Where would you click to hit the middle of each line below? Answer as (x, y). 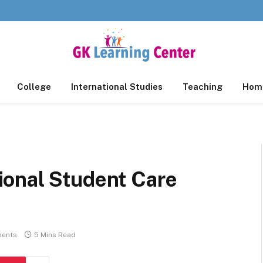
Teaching (202, 87)
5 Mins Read (55, 235)
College (34, 87)
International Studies (117, 87)
